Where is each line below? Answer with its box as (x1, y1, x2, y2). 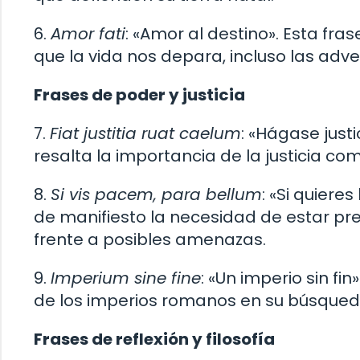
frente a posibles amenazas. (34, 228, 266, 252)
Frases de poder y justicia (34, 84, 245, 107)
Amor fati (51, 22, 125, 46)
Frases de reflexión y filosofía (34, 328, 275, 351)
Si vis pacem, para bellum (51, 183, 262, 207)
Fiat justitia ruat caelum (50, 122, 241, 145)
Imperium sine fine (51, 267, 201, 290)
